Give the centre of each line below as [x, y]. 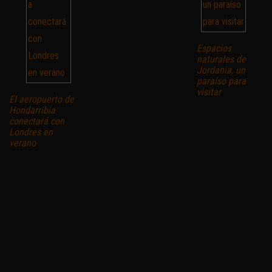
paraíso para [221, 81]
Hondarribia [32, 110]
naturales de [221, 59]
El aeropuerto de [42, 99]
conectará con [37, 121]
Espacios [214, 48]
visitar [209, 92]
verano [22, 143]
